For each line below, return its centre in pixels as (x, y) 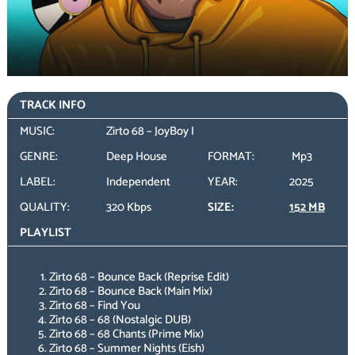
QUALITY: (44, 208)
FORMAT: (231, 157)
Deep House (136, 157)
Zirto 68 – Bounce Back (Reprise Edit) (139, 277)
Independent (138, 182)
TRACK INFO (52, 105)
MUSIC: (37, 132)
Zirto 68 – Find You (95, 305)
